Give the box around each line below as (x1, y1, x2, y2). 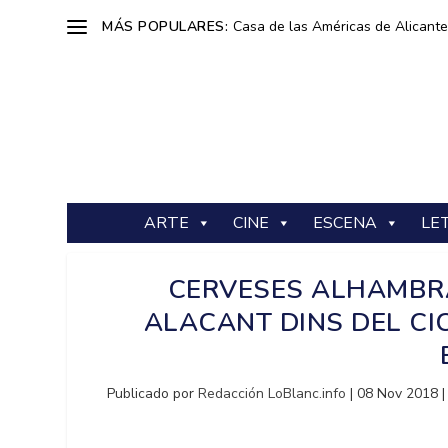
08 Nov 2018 (357, 384, 439, 403)
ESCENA (313, 212, 377, 234)
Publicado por (107, 384, 199, 403)
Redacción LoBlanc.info (198, 384, 347, 403)
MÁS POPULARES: (102, 16, 229, 36)
